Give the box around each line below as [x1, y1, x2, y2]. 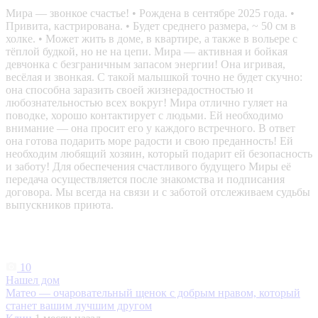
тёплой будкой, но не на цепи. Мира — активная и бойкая [6, 45, 287, 58]
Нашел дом [6, 274, 60, 287]
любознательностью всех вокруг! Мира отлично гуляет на [6, 97, 287, 109]
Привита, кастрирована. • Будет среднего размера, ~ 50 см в [6, 20, 296, 33]
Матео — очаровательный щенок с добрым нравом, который [6, 287, 300, 300]
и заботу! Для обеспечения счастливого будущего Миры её [6, 160, 291, 173]
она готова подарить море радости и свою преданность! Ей [6, 135, 293, 148]
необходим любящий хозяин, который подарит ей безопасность [6, 148, 312, 160]
